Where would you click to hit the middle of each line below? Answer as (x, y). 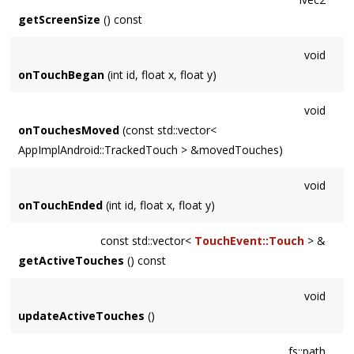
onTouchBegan (62, 75)
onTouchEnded (61, 205)
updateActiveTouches (82, 316)
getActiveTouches (72, 261)
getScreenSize (60, 20)
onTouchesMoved (69, 130)
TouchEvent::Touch (249, 241)
